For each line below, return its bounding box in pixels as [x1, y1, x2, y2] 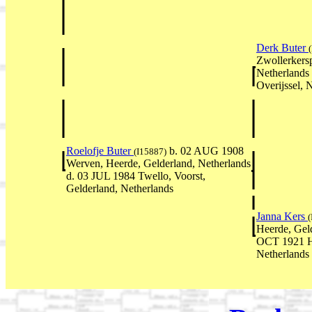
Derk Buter [256, 42, 309, 54]
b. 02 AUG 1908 [166, 145, 244, 157]
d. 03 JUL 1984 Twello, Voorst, [66, 170, 205, 182]
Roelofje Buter [66, 145, 134, 157]
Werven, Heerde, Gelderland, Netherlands [66, 157, 251, 170]
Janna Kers [256, 210, 308, 223]
